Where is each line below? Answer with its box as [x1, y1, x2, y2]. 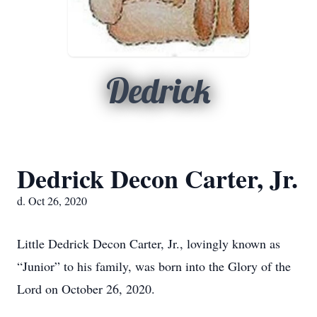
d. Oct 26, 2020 [17, 193, 87, 208]
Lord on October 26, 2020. [17, 280, 155, 297]
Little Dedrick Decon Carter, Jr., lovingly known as [17, 235, 280, 252]
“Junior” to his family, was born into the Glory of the [17, 258, 291, 275]
